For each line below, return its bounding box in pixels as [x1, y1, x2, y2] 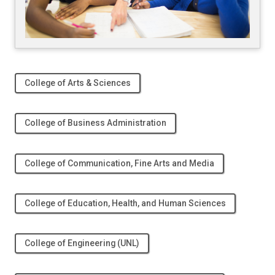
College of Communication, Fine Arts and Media [24, 158, 214, 168]
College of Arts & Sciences [24, 78, 131, 88]
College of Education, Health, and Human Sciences [24, 198, 226, 208]
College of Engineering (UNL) [24, 238, 139, 248]
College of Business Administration [24, 118, 166, 128]
